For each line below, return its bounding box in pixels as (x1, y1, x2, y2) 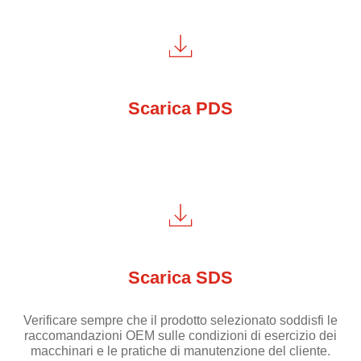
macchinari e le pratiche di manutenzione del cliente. (31, 344, 330, 359)
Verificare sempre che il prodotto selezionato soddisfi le (23, 313, 338, 328)
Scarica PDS (128, 98, 233, 119)
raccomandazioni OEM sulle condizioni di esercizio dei (24, 329, 337, 343)
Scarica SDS (128, 268, 233, 288)
